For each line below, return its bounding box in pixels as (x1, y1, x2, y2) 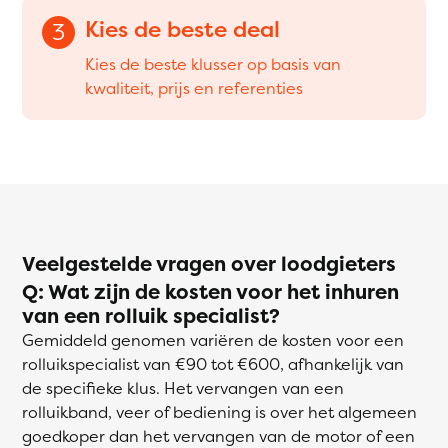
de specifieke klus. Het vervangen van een (22, 376, 344, 399)
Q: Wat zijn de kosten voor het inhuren (22, 277, 399, 305)
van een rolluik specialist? (22, 301, 280, 329)
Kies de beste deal (85, 13, 280, 44)
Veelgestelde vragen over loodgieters (22, 249, 396, 277)
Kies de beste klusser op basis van (85, 52, 341, 75)
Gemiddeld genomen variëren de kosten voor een (22, 328, 404, 351)
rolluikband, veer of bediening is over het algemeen (22, 400, 417, 423)
